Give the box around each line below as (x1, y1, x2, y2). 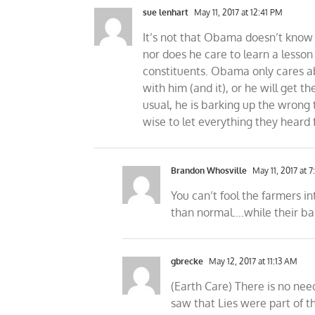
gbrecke (171, 256, 204, 266)
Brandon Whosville (171, 165, 247, 176)
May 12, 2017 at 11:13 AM (207, 256, 298, 266)
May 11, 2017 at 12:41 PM (192, 7, 283, 18)
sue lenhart (143, 7, 189, 18)
